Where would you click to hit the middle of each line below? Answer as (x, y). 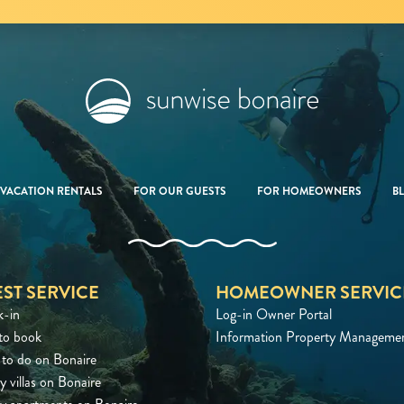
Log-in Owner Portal (274, 314)
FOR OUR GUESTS (180, 191)
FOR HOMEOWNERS (309, 191)
